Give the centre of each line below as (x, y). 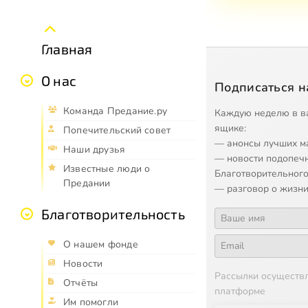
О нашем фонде (101, 245)
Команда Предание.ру (115, 111)
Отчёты (81, 283)
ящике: (230, 128)
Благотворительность (113, 214)
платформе (240, 291)
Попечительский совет (117, 131)
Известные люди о (107, 169)
